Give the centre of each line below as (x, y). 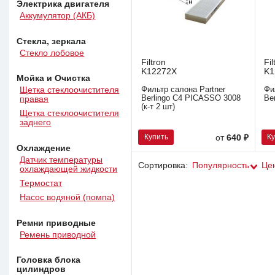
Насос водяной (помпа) (68, 198)
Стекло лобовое (52, 53)
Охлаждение (44, 148)
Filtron (153, 63)
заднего (36, 123)
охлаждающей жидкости (69, 169)
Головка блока (49, 260)
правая (34, 99)
